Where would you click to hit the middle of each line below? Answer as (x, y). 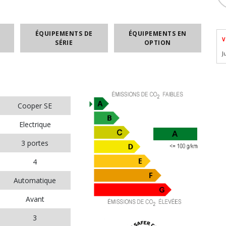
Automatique (35, 180)
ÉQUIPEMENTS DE (64, 33)
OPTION (157, 42)
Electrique (35, 124)
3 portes (35, 143)
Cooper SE (35, 106)
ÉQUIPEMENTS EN (157, 33)
